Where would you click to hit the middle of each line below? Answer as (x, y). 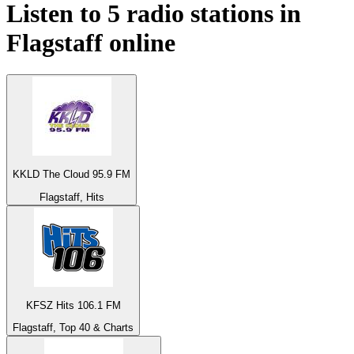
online (139, 42)
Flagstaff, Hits (72, 197)
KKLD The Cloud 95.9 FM (72, 175)
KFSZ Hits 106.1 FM (73, 306)
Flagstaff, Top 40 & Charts (73, 328)
